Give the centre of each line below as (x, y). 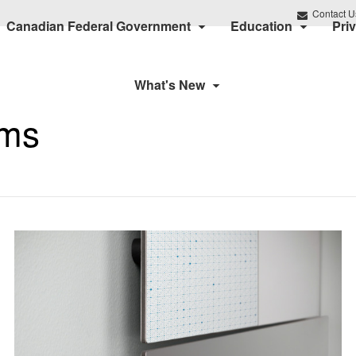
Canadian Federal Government (98, 26)
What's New (169, 85)
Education (261, 26)
